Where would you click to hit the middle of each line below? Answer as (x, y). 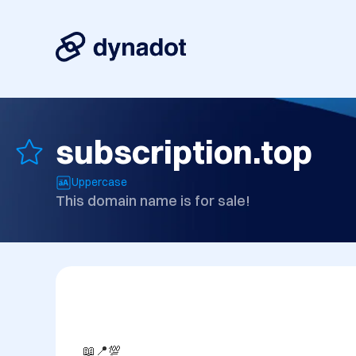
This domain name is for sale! (153, 201)
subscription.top (184, 152)
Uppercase (99, 182)
